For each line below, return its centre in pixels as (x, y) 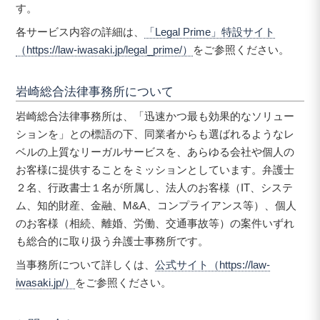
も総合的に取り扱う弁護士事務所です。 (112, 241)
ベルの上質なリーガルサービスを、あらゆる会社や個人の (155, 152)
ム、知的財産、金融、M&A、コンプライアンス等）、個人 (156, 206)
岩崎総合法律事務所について (95, 91)
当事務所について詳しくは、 (86, 264)
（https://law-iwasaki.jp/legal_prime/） (105, 49)
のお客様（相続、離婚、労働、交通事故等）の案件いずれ (155, 224)
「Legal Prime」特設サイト (210, 31)
